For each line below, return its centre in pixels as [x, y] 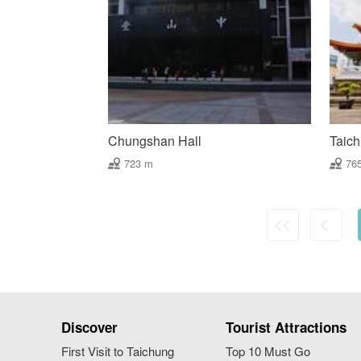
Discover [89, 328]
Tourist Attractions [286, 328]
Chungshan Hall [155, 141]
